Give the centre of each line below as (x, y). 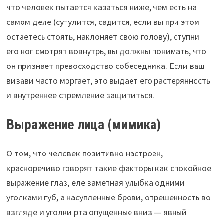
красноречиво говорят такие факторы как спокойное (109, 168)
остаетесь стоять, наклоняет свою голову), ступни (103, 36)
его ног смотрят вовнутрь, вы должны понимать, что (106, 51)
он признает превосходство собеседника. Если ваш (105, 66)
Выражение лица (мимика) (83, 124)
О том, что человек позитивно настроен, (84, 153)
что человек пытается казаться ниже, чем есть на (101, 7)
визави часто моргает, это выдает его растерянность (108, 80)
